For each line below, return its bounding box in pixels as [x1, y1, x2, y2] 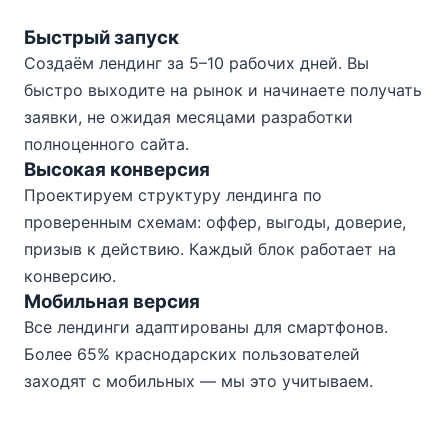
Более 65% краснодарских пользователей [24, 344, 360, 364]
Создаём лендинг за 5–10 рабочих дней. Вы [24, 53, 369, 73]
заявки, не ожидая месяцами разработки [24, 107, 353, 127]
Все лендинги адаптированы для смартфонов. [24, 317, 388, 337]
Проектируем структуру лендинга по [24, 185, 322, 205]
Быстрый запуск [24, 26, 179, 49]
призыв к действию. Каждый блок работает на [24, 239, 396, 259]
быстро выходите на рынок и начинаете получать [24, 80, 422, 100]
